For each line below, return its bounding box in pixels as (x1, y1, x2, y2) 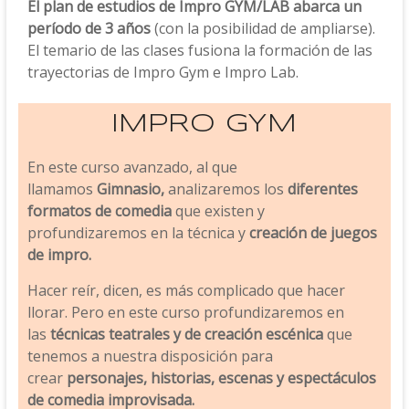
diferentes (287, 179, 358, 199)
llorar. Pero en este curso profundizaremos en (26, 302, 344, 322)
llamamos (26, 179, 93, 199)
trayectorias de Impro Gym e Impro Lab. (26, 62, 299, 82)
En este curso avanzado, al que (26, 157, 237, 177)
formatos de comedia (26, 201, 172, 221)
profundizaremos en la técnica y (26, 223, 249, 243)
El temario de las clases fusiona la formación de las (26, 40, 372, 60)
